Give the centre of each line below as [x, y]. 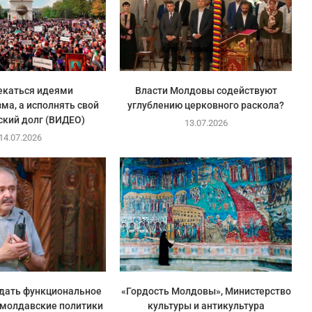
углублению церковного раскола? [206, 105]
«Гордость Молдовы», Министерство [206, 291]
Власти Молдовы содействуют [206, 90]
